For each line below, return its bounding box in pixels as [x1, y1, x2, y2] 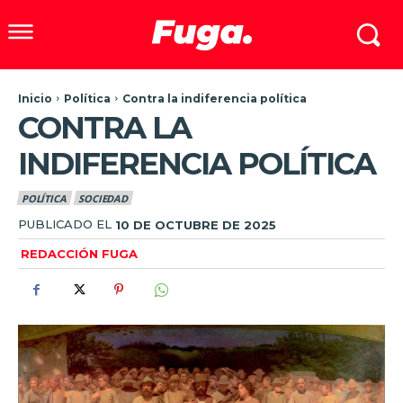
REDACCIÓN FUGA [21, 246, 138, 262]
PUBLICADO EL [18, 217, 112, 232]
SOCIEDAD [78, 191, 128, 205]
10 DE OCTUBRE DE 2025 [115, 217, 276, 232]
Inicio [18, 91, 52, 105]
